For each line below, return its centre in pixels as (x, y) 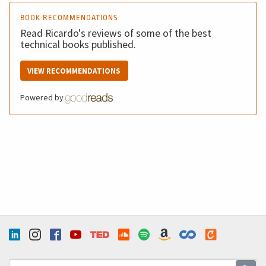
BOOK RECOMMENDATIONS (69, 17)
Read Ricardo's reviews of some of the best (115, 33)
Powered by (42, 98)
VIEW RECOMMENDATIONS (74, 71)
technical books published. (78, 44)
